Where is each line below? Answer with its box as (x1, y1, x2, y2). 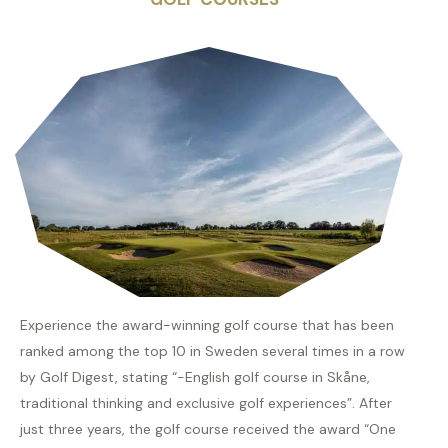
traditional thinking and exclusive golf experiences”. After (20, 394, 392, 413)
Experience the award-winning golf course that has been (20, 316, 394, 335)
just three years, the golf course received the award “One (20, 420, 396, 439)
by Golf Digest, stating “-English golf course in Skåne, (20, 368, 370, 387)
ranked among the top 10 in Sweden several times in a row (20, 342, 405, 361)
